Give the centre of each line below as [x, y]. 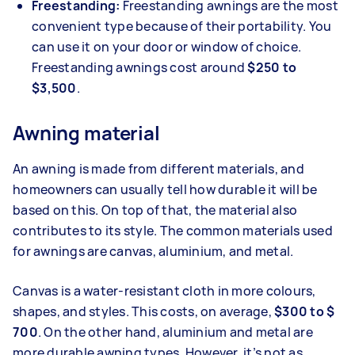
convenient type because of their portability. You [182, 26]
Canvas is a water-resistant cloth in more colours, [164, 290]
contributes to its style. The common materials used [173, 230]
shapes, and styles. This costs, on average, [143, 311]
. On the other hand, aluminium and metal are [175, 332]
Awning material [86, 132]
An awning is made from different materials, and [158, 168]
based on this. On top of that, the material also [155, 210]
